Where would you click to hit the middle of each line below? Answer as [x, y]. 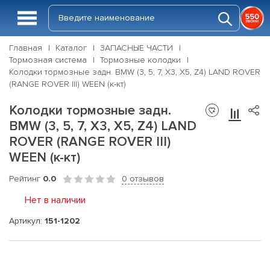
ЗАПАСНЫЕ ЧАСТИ [137, 48]
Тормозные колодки [140, 60]
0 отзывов [143, 179]
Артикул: [27, 221]
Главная [26, 48]
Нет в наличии [55, 200]
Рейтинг [26, 179]
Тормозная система [48, 60]
